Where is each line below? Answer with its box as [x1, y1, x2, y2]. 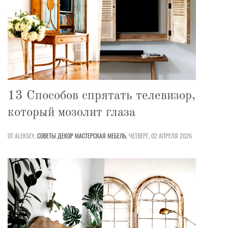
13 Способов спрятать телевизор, [8, 89, 195, 102]
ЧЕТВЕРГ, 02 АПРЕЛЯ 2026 [129, 131, 192, 140]
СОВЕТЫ [37, 131, 56, 140]
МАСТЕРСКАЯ [75, 131, 106, 140]
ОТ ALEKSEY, [8, 131, 36, 140]
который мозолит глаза [8, 106, 135, 119]
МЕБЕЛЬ [107, 131, 126, 140]
